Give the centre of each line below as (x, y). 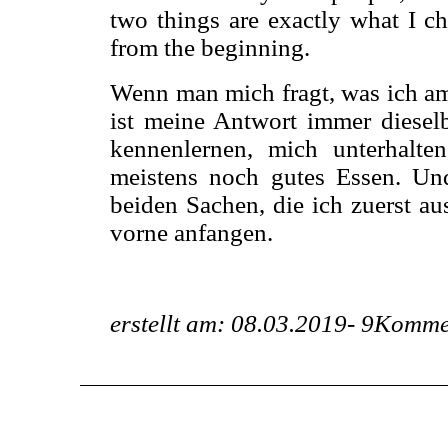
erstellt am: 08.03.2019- (232, 323)
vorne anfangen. (191, 232)
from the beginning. (210, 47)
